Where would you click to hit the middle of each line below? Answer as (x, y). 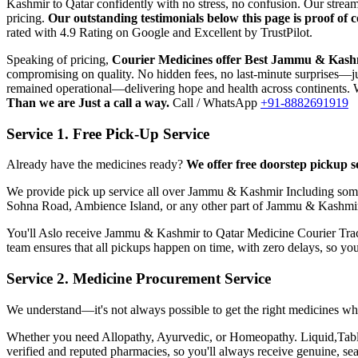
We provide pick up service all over (97, 192)
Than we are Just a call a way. (88, 102)
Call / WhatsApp (215, 102)
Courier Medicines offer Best (191, 59)
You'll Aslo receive (56, 233)
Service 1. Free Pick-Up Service (108, 133)
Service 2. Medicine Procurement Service (139, 279)
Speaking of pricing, (59, 59)
